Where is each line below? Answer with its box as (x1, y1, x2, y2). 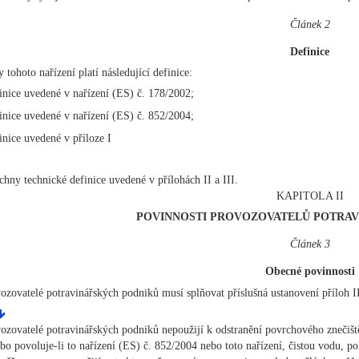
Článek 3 (289, 237, 330, 250)
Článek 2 (289, 18, 330, 30)
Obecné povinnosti (264, 264, 355, 277)
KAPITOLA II (276, 189, 344, 202)
